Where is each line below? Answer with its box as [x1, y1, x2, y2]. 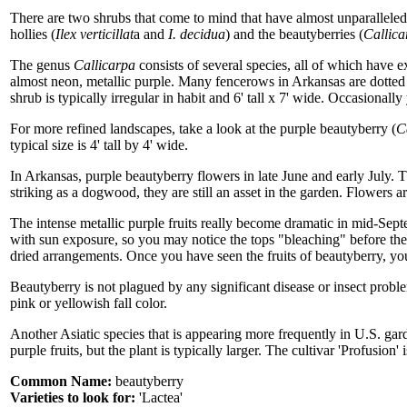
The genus [10, 57, 74, 73]
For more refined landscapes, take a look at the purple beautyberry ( [10, 121, 396, 136]
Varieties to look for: [10, 390, 139, 405]
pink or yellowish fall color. [10, 295, 167, 311]
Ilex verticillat [55, 26, 134, 42]
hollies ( [10, 26, 55, 42]
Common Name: [10, 373, 112, 389]
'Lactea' [139, 390, 183, 405]
